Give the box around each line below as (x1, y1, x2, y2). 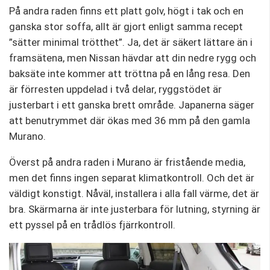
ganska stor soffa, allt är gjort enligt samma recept (9, 20, 243, 33)
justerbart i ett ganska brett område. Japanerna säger (9, 99, 254, 111)
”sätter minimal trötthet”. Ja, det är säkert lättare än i (9, 36, 253, 49)
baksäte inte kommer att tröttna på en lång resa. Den (9, 67, 250, 80)
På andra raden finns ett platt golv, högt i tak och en (9, 5, 243, 17)
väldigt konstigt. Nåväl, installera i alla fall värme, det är (9, 187, 259, 200)
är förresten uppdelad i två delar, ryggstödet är (9, 83, 222, 96)
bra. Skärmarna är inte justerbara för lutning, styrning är (9, 203, 260, 216)
